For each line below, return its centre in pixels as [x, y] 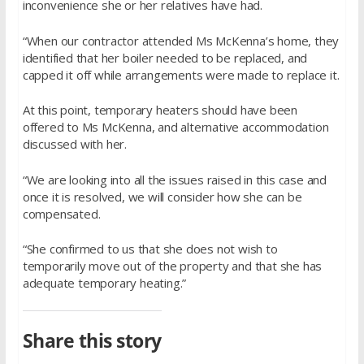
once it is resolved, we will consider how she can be [162, 196]
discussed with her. [74, 144]
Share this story [92, 340]
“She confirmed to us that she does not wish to [150, 249]
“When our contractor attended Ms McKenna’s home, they [181, 40]
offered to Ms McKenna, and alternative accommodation [175, 127]
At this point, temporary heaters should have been [160, 110]
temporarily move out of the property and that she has [172, 266]
